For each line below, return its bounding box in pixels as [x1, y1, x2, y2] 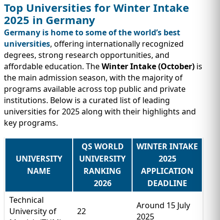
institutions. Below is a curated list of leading [4, 94, 170, 106]
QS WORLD [81, 140, 124, 152]
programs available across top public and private [4, 83, 186, 94]
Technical [9, 194, 44, 205]
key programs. [4, 117, 58, 128]
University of [9, 205, 56, 217]
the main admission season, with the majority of [4, 72, 183, 83]
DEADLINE [147, 177, 187, 189]
